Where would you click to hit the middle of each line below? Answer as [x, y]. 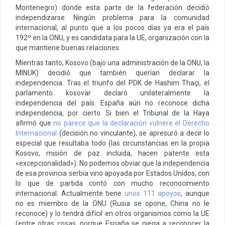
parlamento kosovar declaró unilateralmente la [113, 93]
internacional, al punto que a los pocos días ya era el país [113, 27]
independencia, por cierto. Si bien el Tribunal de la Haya [113, 113]
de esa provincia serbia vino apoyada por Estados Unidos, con [113, 173]
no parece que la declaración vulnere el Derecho [132, 123]
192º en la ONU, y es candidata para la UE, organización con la [113, 37]
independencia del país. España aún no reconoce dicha [113, 103]
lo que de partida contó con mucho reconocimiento [113, 183]
